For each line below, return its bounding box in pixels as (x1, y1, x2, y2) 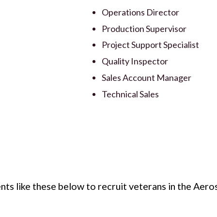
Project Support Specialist (102, 39, 200, 50)
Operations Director (102, 6, 180, 17)
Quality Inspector (102, 56, 169, 67)
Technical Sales (102, 88, 159, 99)
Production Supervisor (102, 23, 187, 34)
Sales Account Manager (102, 72, 192, 83)
